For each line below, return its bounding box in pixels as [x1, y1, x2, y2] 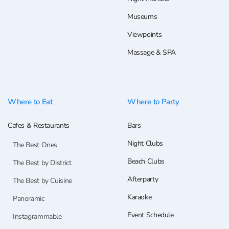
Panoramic [13, 194, 44, 204]
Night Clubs [127, 139, 163, 149]
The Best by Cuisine [13, 176, 72, 186]
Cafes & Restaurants [8, 121, 70, 131]
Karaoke [127, 192, 152, 202]
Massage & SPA [127, 48, 176, 58]
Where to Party [127, 97, 179, 107]
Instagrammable [13, 212, 62, 222]
